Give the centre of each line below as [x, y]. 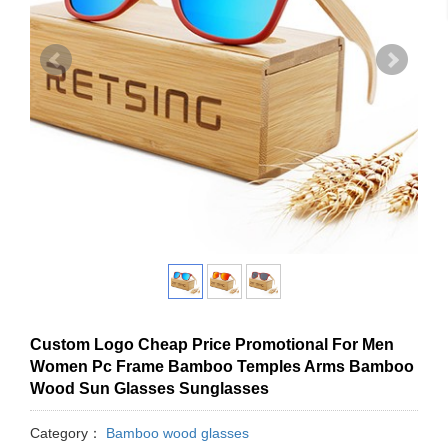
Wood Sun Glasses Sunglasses [149, 388]
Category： [66, 432]
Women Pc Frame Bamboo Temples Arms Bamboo [222, 366]
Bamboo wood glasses [175, 432]
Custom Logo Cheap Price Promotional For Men [212, 344]
